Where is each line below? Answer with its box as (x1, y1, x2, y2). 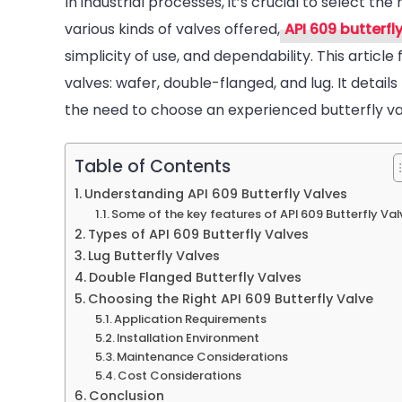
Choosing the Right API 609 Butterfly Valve (87, 289, 373, 308)
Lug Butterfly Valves (87, 246, 220, 265)
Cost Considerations (118, 366, 242, 384)
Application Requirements (114, 310, 267, 328)
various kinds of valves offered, (65, 18, 280, 39)
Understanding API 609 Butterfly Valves (83, 184, 347, 203)
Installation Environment (117, 328, 260, 346)
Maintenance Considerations (117, 347, 289, 365)
